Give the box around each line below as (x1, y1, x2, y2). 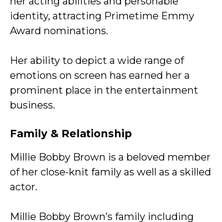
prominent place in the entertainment (10, 84, 198, 96)
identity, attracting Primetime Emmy (10, 10, 194, 22)
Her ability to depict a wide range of (10, 55, 184, 66)
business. (10, 99, 55, 111)
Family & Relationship (10, 127, 132, 140)
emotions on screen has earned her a (10, 69, 190, 81)
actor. (10, 181, 37, 193)
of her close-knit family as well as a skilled (10, 166, 211, 178)
